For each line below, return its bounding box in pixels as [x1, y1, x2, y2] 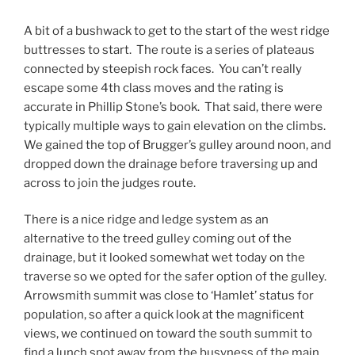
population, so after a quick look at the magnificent [24, 307, 304, 323]
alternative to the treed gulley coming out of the [24, 231, 292, 246]
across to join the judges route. [24, 175, 198, 190]
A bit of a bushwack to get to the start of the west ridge [24, 23, 330, 38]
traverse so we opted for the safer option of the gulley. [24, 269, 329, 284]
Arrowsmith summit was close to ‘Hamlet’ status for [24, 288, 314, 303]
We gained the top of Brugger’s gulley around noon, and [24, 137, 331, 152]
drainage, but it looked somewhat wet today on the [24, 250, 305, 265]
